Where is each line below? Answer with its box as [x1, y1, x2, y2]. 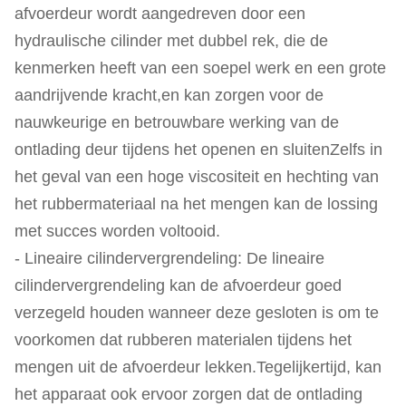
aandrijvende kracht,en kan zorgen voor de [14, 86, 324, 104]
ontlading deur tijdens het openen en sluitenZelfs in [14, 140, 382, 159]
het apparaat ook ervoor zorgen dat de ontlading [14, 385, 362, 403]
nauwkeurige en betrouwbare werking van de [14, 113, 339, 131]
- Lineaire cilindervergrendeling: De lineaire [14, 249, 324, 267]
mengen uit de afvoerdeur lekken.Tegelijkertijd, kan [14, 358, 382, 376]
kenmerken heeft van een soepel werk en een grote [14, 59, 386, 77]
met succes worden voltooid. [14, 222, 220, 240]
